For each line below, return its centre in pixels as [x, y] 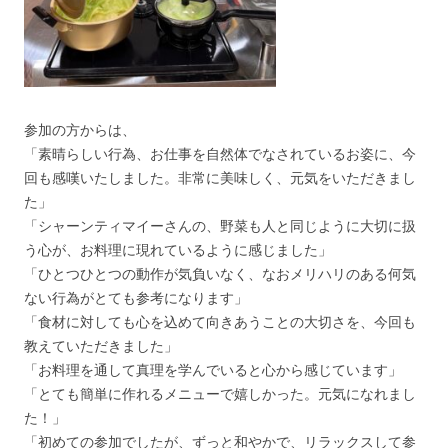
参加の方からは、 [80, 130]
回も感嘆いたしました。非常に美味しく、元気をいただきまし [220, 178]
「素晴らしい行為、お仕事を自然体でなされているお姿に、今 [220, 154]
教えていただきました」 [101, 346]
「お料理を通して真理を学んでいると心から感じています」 [213, 370]
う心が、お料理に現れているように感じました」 [178, 250]
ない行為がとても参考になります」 [136, 298]
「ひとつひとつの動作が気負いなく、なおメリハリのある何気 [220, 274]
